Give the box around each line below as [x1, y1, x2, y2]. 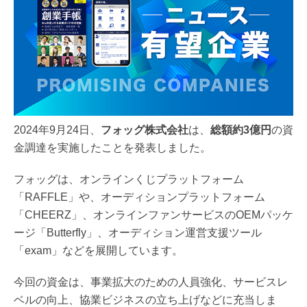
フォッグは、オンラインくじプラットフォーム [14, 173, 244, 185]
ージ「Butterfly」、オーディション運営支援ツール [14, 226, 262, 238]
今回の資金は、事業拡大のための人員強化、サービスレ [14, 275, 288, 288]
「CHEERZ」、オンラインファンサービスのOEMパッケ [14, 208, 293, 221]
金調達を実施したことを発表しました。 [14, 141, 211, 153]
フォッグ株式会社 [101, 123, 188, 136]
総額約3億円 [210, 123, 271, 136]
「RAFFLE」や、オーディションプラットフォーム [14, 191, 265, 203]
